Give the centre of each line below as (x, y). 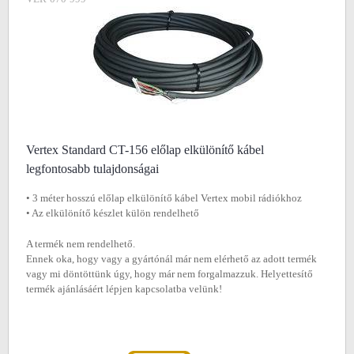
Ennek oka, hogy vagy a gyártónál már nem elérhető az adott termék (171, 259)
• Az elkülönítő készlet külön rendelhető (113, 213)
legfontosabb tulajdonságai (92, 169)
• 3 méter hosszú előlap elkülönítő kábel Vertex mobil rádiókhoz (164, 198)
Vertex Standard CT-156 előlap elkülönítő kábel (145, 150)
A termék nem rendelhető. (81, 244)
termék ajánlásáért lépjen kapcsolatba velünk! (124, 289)
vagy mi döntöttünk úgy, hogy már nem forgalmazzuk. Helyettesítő (169, 274)
